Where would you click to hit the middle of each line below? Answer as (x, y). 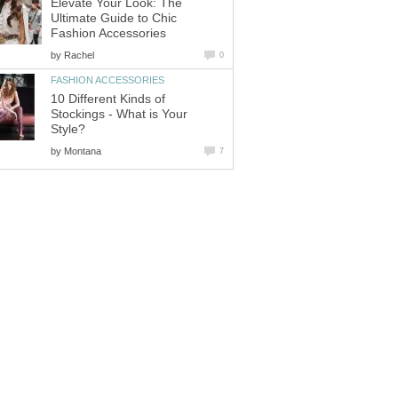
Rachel (79, 55)
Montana (83, 151)
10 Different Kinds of (108, 99)
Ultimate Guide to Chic (114, 18)
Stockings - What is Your (119, 114)
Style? (68, 129)
